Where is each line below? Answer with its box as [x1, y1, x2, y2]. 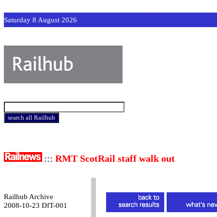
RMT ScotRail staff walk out [55, 153, 175, 164]
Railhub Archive [4, 193, 53, 201]
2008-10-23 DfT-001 [4, 201, 67, 209]
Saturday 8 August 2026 [4, 16, 77, 24]
